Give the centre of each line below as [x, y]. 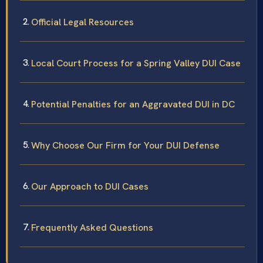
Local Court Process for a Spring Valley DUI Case [136, 63]
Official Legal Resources [82, 22]
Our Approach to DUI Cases [90, 186]
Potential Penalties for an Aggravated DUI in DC [133, 104]
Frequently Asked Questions [92, 227]
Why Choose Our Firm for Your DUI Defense [125, 145]
